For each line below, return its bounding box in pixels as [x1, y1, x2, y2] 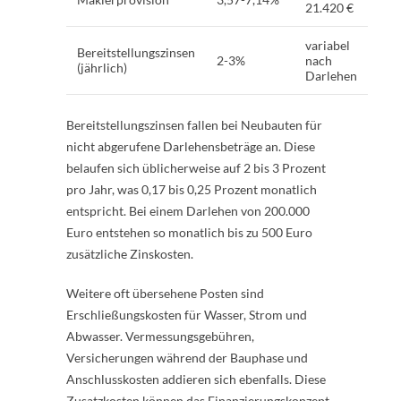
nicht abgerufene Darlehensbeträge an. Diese [66, 138, 315, 154]
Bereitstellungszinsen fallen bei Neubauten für [66, 116, 322, 132]
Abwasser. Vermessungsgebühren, [66, 328, 254, 344]
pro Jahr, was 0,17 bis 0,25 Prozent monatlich [66, 181, 317, 197]
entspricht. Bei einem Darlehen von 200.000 [66, 202, 310, 218]
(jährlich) [77, 59, 127, 75]
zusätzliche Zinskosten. [66, 245, 193, 261]
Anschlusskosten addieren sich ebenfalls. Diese [66, 371, 326, 387]
